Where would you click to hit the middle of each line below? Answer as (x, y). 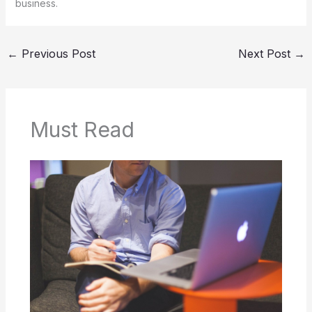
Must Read (82, 130)
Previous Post (56, 53)
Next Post (266, 53)
